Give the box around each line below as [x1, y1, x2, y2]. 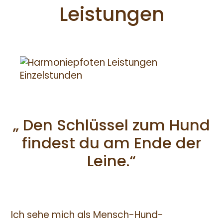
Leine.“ [87, 150, 136, 172]
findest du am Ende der [22, 132, 201, 154]
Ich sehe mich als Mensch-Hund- [10, 208, 163, 222]
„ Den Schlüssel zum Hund [13, 114, 210, 136]
